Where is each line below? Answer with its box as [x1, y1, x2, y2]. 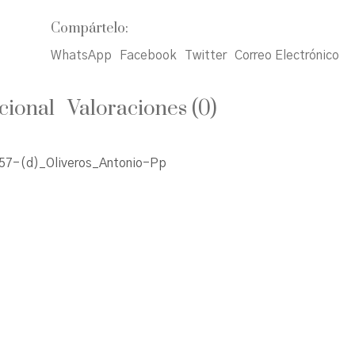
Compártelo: [51, 19, 128, 37]
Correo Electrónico [235, 48, 339, 62]
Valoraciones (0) [67, 95, 217, 122]
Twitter [185, 48, 227, 62]
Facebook [120, 48, 177, 62]
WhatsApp [51, 48, 112, 62]
